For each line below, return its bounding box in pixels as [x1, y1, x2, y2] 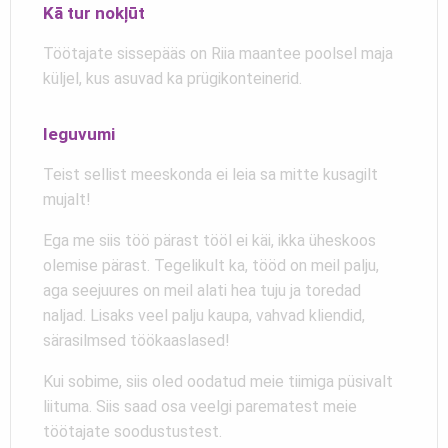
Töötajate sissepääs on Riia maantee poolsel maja [43, 43, 393, 63]
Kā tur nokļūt [43, 2, 145, 23]
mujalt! [43, 189, 91, 209]
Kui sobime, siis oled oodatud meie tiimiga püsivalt [43, 371, 393, 391]
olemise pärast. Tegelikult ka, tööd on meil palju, [43, 255, 379, 275]
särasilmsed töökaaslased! [43, 330, 230, 350]
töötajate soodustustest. [43, 421, 222, 441]
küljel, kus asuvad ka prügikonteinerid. [43, 68, 302, 88]
